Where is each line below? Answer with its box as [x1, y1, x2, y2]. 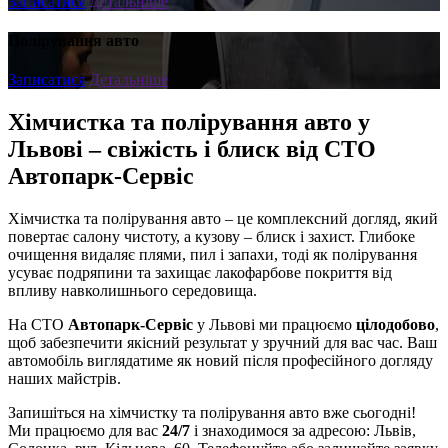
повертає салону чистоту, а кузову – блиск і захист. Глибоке [8, 228, 415, 246]
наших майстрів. [8, 370, 121, 388]
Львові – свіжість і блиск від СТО [8, 136, 376, 163]
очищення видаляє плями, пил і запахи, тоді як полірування [8, 246, 417, 264]
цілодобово [356, 316, 435, 334]
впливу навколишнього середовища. [8, 282, 257, 300]
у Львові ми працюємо [193, 316, 356, 334]
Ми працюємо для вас [8, 422, 162, 440]
